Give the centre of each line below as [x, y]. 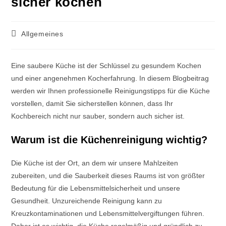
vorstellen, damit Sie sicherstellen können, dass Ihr [92, 103]
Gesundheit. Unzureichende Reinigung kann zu [87, 201]
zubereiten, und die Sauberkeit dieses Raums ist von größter [108, 176]
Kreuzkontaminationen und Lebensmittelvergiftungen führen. [108, 213]
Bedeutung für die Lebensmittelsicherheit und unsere [96, 188]
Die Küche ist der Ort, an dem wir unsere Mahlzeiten [95, 163]
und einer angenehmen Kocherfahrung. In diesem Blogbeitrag [110, 78]
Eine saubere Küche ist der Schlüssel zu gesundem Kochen [106, 66]
